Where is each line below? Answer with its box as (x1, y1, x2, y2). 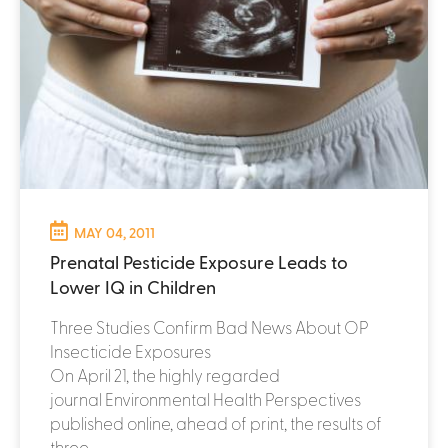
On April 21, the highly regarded (50, 364, 280, 385)
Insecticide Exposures (50, 340, 211, 361)
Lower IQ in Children (50, 275, 216, 297)
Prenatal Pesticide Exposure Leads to (50, 250, 348, 272)
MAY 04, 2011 (74, 223, 155, 241)
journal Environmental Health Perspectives (50, 388, 361, 409)
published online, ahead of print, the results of (50, 412, 382, 433)
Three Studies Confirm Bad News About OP (50, 316, 369, 337)
